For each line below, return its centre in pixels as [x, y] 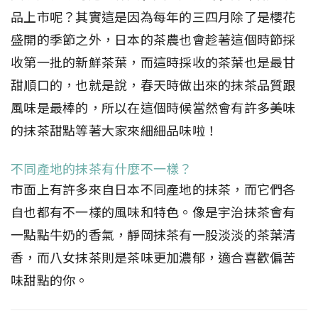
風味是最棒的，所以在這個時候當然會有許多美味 [153, 108]
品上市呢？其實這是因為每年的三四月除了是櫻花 [153, 17]
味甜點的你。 [50, 280]
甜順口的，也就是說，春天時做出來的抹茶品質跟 [153, 85]
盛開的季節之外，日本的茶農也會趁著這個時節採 [153, 40]
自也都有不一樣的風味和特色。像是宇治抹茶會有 [153, 212]
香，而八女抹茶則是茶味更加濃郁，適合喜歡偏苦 [153, 258]
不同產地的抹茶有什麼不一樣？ [102, 169]
